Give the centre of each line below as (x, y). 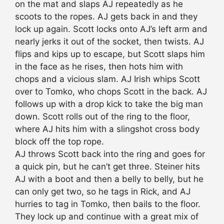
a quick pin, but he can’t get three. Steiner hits (107, 167)
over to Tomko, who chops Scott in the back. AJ (111, 92)
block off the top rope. (59, 142)
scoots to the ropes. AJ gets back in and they (106, 17)
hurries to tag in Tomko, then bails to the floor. (108, 204)
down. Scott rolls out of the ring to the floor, (102, 117)
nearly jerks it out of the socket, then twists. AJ (109, 42)
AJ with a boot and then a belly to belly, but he (109, 179)
